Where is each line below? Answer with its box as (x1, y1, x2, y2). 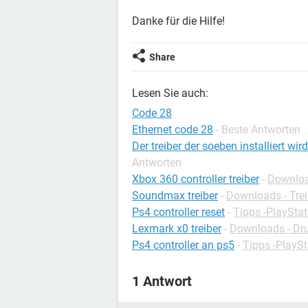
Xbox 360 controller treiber (132, 173, 259, 186)
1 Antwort (132, 273, 192, 289)
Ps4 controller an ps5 (132, 239, 234, 252)
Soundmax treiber (132, 189, 218, 202)
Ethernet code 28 (132, 123, 213, 136)
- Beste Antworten (216, 123, 300, 136)
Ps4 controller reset (132, 206, 225, 219)
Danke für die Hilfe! (132, 14, 225, 27)
